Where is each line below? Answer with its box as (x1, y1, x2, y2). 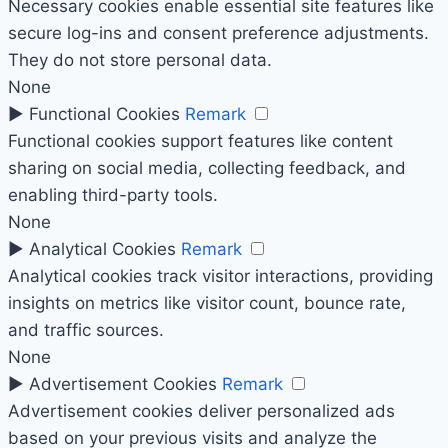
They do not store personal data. (8, 50, 272, 71)
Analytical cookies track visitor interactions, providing (8, 266, 433, 287)
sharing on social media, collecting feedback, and (8, 158, 406, 179)
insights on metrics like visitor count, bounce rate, (8, 293, 406, 314)
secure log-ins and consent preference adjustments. (8, 23, 429, 44)
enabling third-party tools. (8, 185, 218, 206)
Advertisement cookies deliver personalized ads (8, 401, 395, 422)
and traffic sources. (8, 320, 164, 341)
